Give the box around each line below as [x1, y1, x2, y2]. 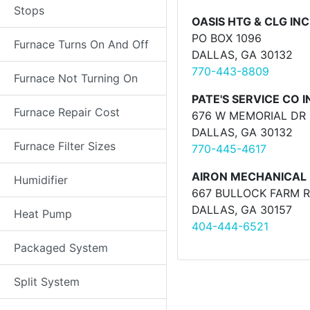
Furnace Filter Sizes [14, 139, 116, 153]
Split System [14, 275, 80, 289]
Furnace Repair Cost [14, 105, 120, 119]
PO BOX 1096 [192, 31, 262, 45]
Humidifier [14, 173, 68, 187]
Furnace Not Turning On [14, 71, 138, 85]
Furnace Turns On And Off [14, 37, 149, 51]
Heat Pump [14, 207, 72, 221]
